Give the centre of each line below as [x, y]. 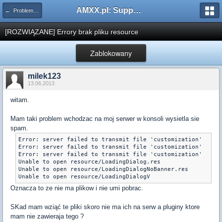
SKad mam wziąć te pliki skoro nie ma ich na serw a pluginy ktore [105, 207]
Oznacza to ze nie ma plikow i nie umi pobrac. [77, 188]
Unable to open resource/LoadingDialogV [84, 177]
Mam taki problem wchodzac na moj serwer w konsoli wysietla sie [105, 119]
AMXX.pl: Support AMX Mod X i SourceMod [137, 10]
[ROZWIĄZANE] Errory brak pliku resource [72, 32]
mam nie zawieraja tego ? [47, 216]
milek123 [44, 76]
